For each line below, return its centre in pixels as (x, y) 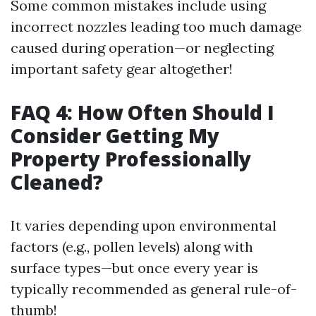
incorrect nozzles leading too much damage (156, 26)
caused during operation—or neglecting (142, 48)
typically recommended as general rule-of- (154, 289)
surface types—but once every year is (134, 268)
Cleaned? (57, 182)
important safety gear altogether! (122, 69)
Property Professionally (131, 159)
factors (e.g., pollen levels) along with (132, 247)
